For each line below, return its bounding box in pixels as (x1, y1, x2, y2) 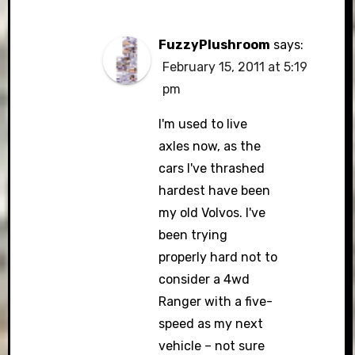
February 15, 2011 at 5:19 (162, 59, 307, 74)
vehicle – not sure (158, 338, 265, 353)
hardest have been (158, 183, 270, 198)
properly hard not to (158, 250, 277, 265)
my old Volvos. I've (158, 205, 265, 220)
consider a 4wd (158, 272, 250, 287)
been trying (158, 227, 227, 242)
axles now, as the (158, 139, 261, 154)
